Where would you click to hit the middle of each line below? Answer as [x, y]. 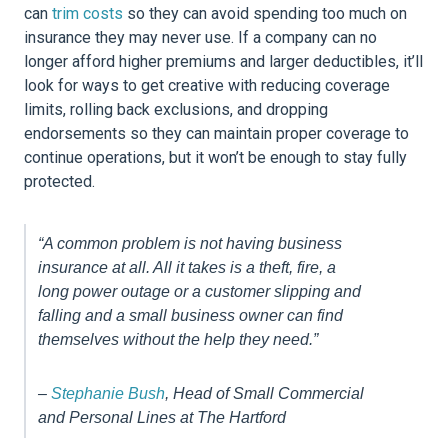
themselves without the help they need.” [178, 340]
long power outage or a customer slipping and [200, 292]
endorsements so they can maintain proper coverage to [216, 134]
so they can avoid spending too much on [265, 14]
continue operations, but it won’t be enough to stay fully [215, 158]
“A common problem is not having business [190, 244]
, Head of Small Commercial [265, 394]
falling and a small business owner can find [191, 316]
